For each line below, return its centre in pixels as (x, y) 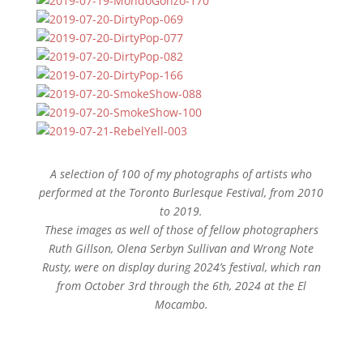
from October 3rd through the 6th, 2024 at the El (181, 286)
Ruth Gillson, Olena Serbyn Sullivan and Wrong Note (181, 248)
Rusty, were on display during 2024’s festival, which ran (181, 267)
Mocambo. (181, 304)
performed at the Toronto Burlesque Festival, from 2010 (181, 192)
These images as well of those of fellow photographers (181, 230)
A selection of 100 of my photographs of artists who (181, 174)
